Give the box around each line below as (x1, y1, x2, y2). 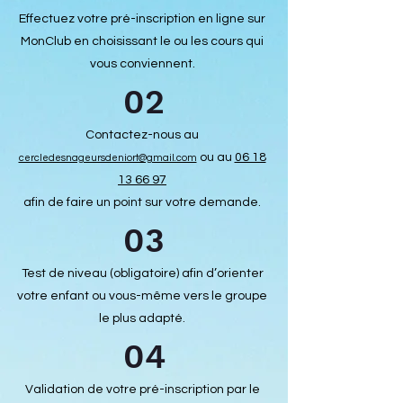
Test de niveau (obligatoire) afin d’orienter (21, 267, 264, 280)
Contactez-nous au (85, 129, 199, 141)
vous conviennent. (89, 58, 195, 70)
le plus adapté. (99, 312, 185, 325)
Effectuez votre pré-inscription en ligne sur (19, 13, 265, 25)
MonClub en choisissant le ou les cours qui (21, 35, 264, 48)
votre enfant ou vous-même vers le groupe (17, 290, 267, 302)
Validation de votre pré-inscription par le (24, 383, 260, 396)
